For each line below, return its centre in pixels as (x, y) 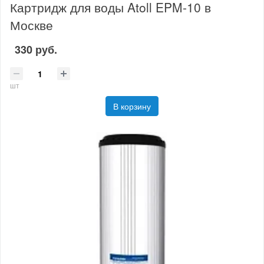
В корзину (132, 106)
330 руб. (36, 50)
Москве (32, 24)
